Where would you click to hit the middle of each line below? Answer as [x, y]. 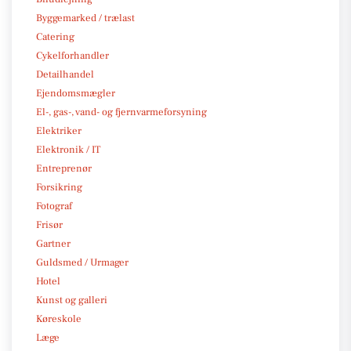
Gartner [53, 243]
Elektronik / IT [68, 149]
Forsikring [59, 187]
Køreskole [59, 318]
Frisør [49, 224]
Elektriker [59, 130]
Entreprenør [64, 168]
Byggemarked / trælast [85, 18]
